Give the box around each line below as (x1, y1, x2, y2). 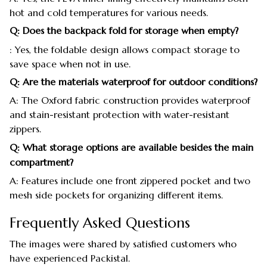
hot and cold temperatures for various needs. (10, 6, 208, 18)
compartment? (10, 156, 73, 168)
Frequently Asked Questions (10, 214, 190, 232)
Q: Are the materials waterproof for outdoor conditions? (10, 76, 257, 88)
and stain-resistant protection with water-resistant (10, 108, 229, 121)
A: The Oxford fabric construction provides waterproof (10, 94, 250, 107)
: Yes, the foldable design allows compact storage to (10, 43, 240, 55)
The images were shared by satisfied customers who (10, 237, 237, 250)
